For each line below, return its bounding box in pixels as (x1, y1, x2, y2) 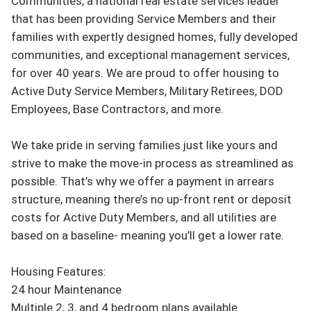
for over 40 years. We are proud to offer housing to (11, 65, 279, 80)
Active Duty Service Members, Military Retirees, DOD (11, 83, 283, 98)
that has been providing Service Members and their (11, 11, 276, 26)
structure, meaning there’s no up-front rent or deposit (11, 192, 292, 206)
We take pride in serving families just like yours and (11, 137, 278, 152)
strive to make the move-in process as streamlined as (11, 155, 294, 170)
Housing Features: (11, 264, 106, 278)
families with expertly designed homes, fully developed (11, 29, 298, 44)
